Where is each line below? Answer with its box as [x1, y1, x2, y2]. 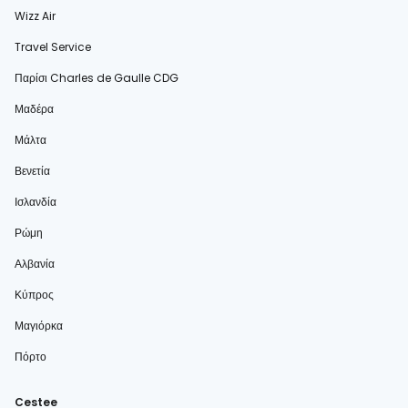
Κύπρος [15, 287, 54, 303]
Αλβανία [15, 256, 55, 272]
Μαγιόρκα [15, 318, 63, 334]
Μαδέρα [15, 101, 54, 117]
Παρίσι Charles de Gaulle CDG [15, 70, 178, 87]
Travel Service [15, 39, 91, 56]
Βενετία [15, 163, 50, 179]
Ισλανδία [15, 194, 56, 210]
